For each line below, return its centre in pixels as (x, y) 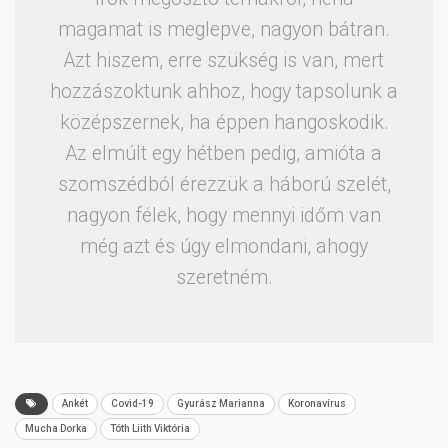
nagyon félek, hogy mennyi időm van (224, 215)
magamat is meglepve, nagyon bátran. (224, 29)
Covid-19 (132, 403)
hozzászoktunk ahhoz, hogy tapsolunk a (224, 91)
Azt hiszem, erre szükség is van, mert (224, 60)
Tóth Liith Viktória (150, 428)
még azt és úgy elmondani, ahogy (224, 246)
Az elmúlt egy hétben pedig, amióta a (224, 153)
